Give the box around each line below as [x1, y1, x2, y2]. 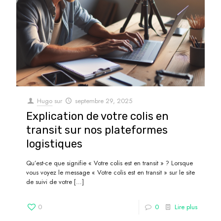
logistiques [26, 137, 82, 150]
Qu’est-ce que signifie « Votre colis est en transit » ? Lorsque [26, 158, 193, 168]
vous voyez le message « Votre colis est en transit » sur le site [26, 167, 195, 177]
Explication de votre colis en [26, 109, 169, 123]
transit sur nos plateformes [26, 123, 168, 137]
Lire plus [175, 202, 197, 212]
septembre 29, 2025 [75, 96, 133, 106]
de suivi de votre [26, 177, 72, 186]
